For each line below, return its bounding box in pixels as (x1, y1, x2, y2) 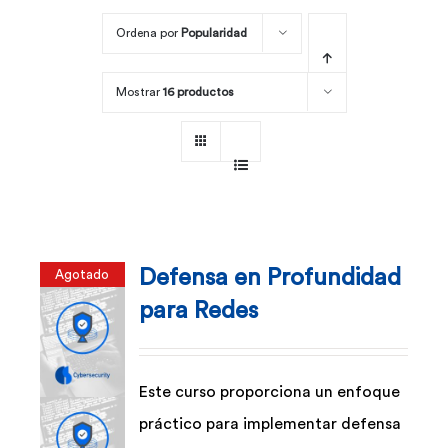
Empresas (24, 160, 95, 177)
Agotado (55, 268, 110, 281)
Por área (24, 28, 86, 45)
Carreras (24, 94, 89, 111)
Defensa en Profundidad (139, 266, 402, 291)
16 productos (162, 86, 234, 99)
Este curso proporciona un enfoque (139, 384, 401, 401)
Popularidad (180, 27, 247, 40)
